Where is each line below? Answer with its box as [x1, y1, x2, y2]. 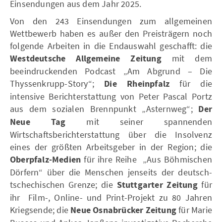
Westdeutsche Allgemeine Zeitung [10, 52, 162, 65]
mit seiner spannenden [65, 115, 212, 127]
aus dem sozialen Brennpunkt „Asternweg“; [10, 103, 199, 114]
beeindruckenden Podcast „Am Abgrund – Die [10, 65, 212, 77]
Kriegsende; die [10, 204, 71, 216]
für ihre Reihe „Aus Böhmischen [81, 153, 212, 165]
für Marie [178, 204, 213, 216]
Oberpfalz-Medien [10, 153, 81, 166]
